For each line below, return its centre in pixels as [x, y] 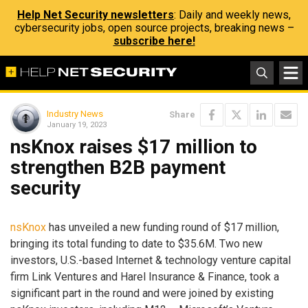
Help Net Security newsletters [96, 15]
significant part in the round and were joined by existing [142, 293]
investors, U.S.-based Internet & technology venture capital [151, 260]
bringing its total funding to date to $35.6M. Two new [136, 243]
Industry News [75, 113]
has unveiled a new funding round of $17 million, [163, 227]
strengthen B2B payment [118, 167]
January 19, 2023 [77, 124]
